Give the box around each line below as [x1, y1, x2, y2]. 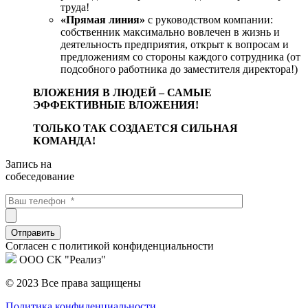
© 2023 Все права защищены [5, 277, 141, 289]
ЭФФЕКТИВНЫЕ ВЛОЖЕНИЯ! [33, 99, 199, 111]
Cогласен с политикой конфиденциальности [5, 240, 214, 252]
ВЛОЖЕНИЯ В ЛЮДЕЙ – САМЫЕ [33, 87, 212, 98]
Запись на [5, 158, 52, 170]
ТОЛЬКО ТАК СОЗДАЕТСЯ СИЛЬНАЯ [33, 122, 238, 134]
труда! [60, 1, 89, 13]
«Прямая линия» [60, 14, 148, 25]
